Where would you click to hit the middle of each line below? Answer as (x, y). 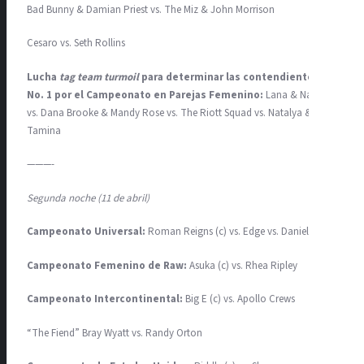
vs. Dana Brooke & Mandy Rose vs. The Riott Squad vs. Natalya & (169, 113)
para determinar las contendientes (229, 77)
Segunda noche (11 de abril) (88, 198)
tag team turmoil (99, 77)
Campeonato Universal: (86, 232)
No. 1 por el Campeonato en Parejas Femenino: (145, 95)
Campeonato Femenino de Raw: (107, 265)
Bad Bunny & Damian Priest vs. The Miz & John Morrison (151, 9)
